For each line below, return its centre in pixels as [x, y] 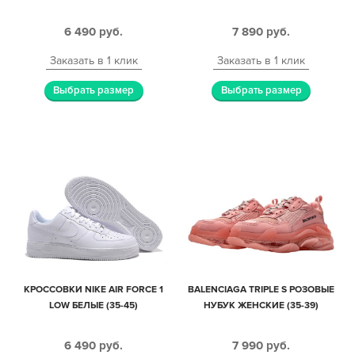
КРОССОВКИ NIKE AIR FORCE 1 [94, 290]
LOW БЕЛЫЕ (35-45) [94, 306]
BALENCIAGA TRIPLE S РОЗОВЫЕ [261, 290]
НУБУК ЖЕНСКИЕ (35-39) [261, 306]
